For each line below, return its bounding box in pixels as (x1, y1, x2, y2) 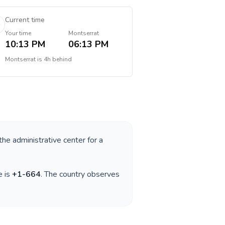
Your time (5, 29, 31, 37)
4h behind (43, 55, 72, 63)
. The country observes (41, 169, 120, 180)
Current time (5, 15, 45, 25)
